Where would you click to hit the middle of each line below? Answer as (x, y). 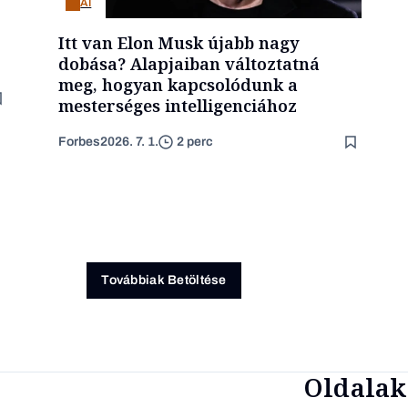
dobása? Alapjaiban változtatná (189, 63)
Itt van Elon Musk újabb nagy (179, 42)
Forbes (80, 141)
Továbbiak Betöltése (164, 280)
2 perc (195, 142)
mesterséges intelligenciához (178, 105)
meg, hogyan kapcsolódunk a (178, 84)
